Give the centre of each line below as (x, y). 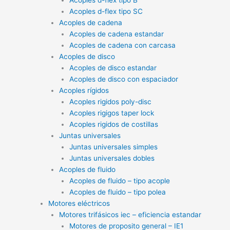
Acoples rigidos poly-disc (111, 101)
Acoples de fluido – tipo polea (118, 192)
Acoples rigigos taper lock (112, 113)
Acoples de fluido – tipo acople (120, 180)
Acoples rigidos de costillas (114, 124)
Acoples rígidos (84, 90)
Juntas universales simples (114, 147)
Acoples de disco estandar (113, 68)
